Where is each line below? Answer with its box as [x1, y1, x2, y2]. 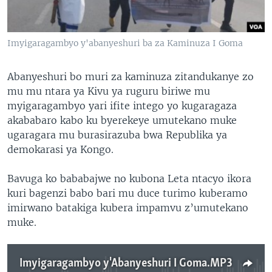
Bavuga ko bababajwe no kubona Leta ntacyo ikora [7, 172, 251, 185]
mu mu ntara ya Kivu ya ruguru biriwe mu [7, 84, 210, 97]
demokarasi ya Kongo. [7, 143, 114, 155]
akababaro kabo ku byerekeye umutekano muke [7, 114, 237, 126]
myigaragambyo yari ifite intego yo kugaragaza [7, 99, 237, 112]
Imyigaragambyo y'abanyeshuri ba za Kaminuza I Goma [7, 37, 243, 49]
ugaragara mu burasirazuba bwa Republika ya [7, 128, 227, 141]
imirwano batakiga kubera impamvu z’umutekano [7, 201, 248, 214]
